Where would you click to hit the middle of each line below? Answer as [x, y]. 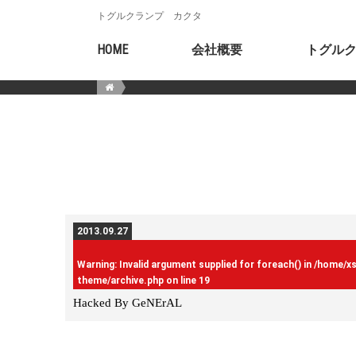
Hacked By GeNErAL [128, 302]
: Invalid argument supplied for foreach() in [214, 264]
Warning [96, 264]
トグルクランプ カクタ [149, 16]
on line [181, 280]
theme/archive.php [120, 280]
